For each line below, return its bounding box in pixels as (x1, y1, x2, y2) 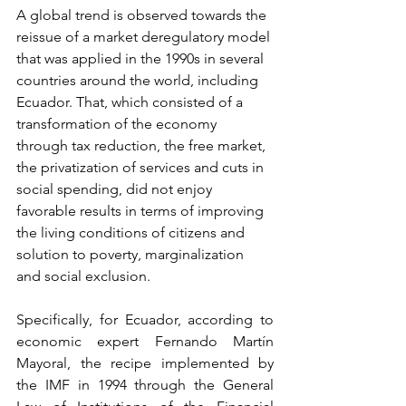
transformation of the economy (16, 115, 220, 132)
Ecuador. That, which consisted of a (16, 93, 246, 111)
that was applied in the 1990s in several (16, 50, 267, 67)
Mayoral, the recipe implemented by (16, 354, 274, 372)
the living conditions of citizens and (16, 224, 248, 241)
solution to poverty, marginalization (16, 246, 247, 263)
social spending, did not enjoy (16, 180, 216, 198)
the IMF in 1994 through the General (16, 376, 274, 393)
